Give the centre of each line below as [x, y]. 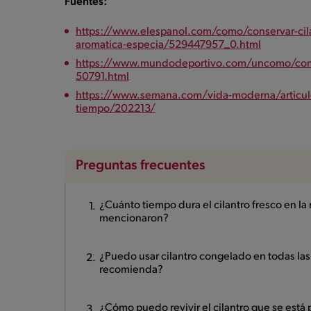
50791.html [102, 77]
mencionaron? [134, 218]
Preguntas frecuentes [141, 166]
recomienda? [131, 270]
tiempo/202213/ [116, 109]
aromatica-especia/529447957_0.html [168, 45]
